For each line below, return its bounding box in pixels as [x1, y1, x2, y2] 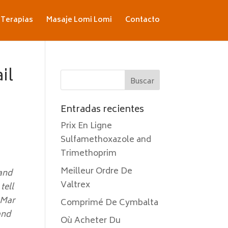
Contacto [125, 14, 160, 26]
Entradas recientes [61, 102, 145, 118]
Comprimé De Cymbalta [61, 196, 159, 210]
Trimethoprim [61, 147, 117, 161]
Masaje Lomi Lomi [46, 14, 112, 26]
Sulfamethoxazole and [61, 133, 152, 147]
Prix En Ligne [61, 119, 112, 133]
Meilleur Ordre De [61, 164, 133, 179]
